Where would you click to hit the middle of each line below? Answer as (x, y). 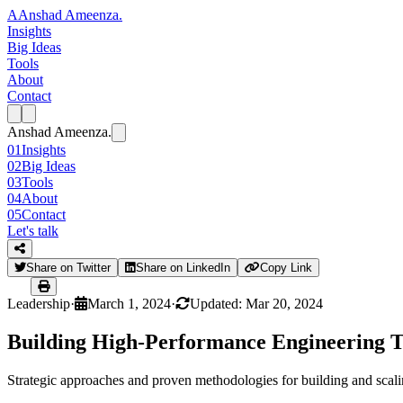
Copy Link (286, 268)
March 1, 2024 (129, 304)
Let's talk (33, 231)
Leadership (39, 304)
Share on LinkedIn (183, 268)
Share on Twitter (68, 268)
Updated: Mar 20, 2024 (256, 304)
